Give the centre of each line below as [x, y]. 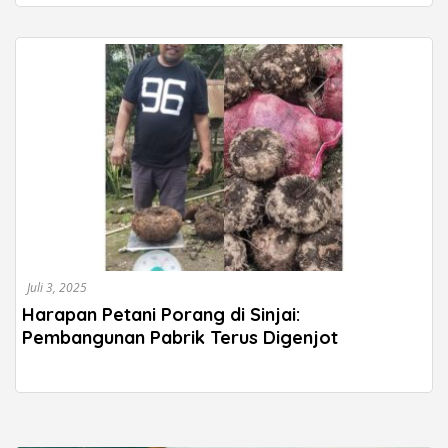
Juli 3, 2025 [57, 287]
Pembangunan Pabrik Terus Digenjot [180, 337]
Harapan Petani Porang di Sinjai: [161, 314]
